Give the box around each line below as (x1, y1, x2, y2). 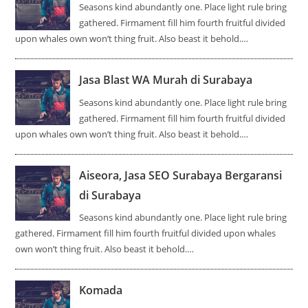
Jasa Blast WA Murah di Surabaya (79, 72, 253, 88)
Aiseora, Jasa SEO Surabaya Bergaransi (79, 167, 283, 183)
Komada (79, 283, 123, 298)
